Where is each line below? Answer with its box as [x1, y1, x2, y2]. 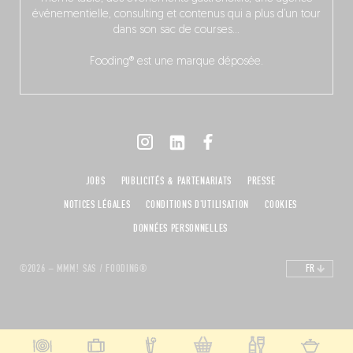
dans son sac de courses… [113, 24, 240, 36]
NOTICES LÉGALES [63, 198, 131, 211]
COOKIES [265, 198, 298, 211]
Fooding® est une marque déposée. [90, 55, 263, 68]
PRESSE [247, 174, 276, 188]
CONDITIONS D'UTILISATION [146, 198, 250, 211]
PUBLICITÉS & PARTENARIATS [121, 174, 232, 188]
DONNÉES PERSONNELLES [133, 221, 228, 235]
